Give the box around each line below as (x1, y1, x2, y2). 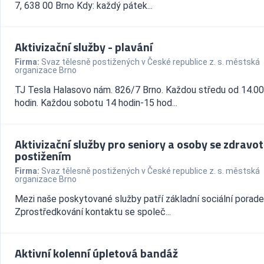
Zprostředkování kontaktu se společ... (15, 206, 171, 217)
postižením (15, 147, 71, 165)
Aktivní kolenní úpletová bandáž (15, 244, 178, 262)
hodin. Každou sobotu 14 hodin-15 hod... (15, 97, 177, 108)
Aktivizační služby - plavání (15, 38, 153, 56)
